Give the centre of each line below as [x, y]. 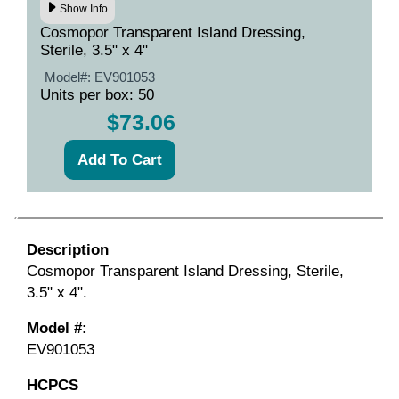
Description [67, 249]
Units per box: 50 [97, 94]
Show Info [84, 9]
